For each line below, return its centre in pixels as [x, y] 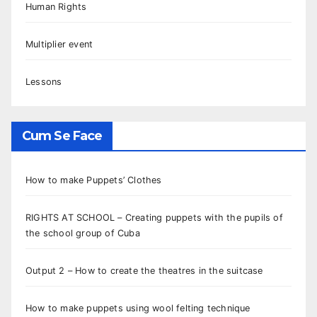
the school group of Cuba [83, 233]
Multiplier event [59, 44]
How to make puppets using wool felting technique [138, 308]
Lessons [44, 81]
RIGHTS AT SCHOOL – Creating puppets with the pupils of [154, 217]
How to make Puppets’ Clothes [94, 180]
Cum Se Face [62, 136]
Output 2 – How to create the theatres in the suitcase [144, 270]
